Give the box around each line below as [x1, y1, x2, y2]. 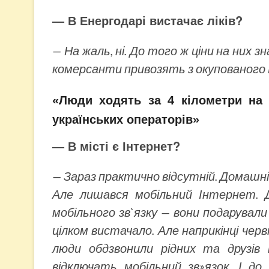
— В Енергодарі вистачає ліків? [52, 11, 243, 29]
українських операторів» [52, 113, 199, 126]
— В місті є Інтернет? [52, 137, 180, 154]
